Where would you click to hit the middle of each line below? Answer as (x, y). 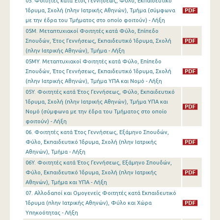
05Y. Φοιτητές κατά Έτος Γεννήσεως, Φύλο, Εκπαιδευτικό (100, 92)
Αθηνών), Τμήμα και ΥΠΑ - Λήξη (66, 182)
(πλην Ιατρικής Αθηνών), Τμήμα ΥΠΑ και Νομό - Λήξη (94, 81)
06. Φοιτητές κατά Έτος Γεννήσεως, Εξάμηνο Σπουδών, (97, 132)
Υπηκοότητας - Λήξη (52, 213)
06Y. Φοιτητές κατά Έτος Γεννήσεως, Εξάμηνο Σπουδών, (99, 163)
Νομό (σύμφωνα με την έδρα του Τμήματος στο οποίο (96, 111)
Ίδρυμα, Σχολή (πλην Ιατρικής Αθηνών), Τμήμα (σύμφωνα (100, 10)
